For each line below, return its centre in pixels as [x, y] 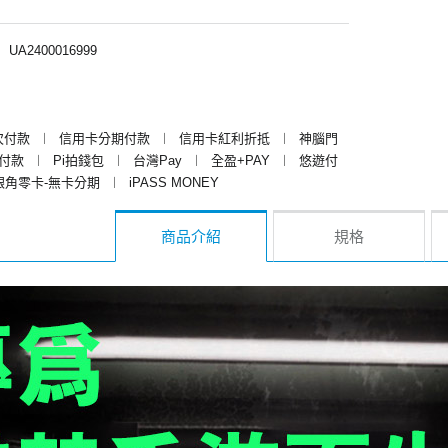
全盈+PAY [240, 160]
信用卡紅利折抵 [224, 138]
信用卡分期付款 [104, 138]
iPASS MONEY [174, 182]
